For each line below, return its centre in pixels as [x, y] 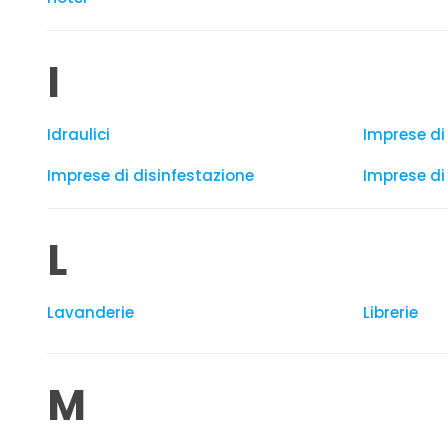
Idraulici [78, 134]
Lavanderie [90, 312]
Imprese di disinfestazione [150, 175]
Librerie [390, 312]
